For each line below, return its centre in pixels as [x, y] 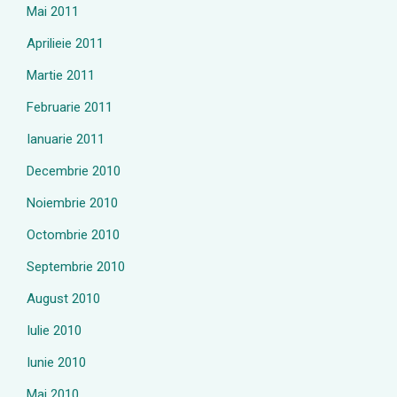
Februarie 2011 [70, 107]
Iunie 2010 [56, 362]
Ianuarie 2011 [66, 139]
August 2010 [63, 299]
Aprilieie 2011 [65, 43]
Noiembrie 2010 [72, 203]
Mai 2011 [53, 12]
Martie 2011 [61, 75]
